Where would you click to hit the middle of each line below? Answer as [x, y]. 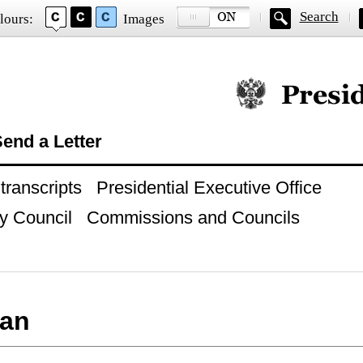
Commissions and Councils [193, 218]
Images [143, 19]
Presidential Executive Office [209, 188]
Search [319, 17]
